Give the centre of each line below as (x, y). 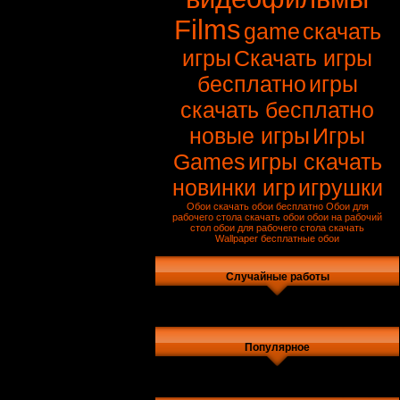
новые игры (250, 136)
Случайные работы (277, 277)
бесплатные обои (300, 238)
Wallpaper (237, 238)
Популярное (277, 347)
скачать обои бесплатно (268, 206)
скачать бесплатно (277, 110)
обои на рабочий (345, 217)
